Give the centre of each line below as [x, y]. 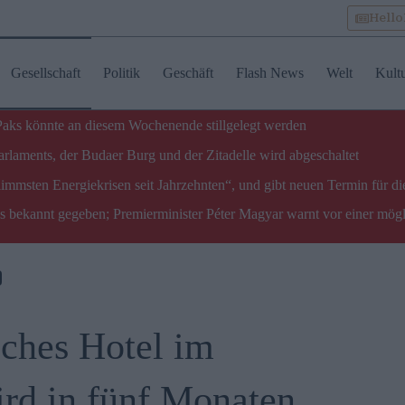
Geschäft [188, 73]
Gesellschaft [45, 73]
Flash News [269, 73]
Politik [121, 73]
